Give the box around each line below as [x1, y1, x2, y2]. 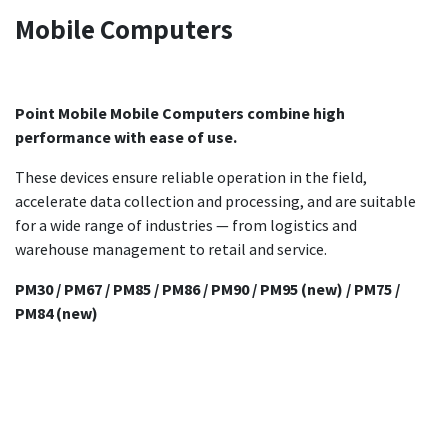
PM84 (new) [15, 302, 98, 323]
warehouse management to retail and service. [15, 238, 327, 259]
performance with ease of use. [15, 126, 237, 147]
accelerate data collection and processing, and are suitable [15, 190, 416, 211]
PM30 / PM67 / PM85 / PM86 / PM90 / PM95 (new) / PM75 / [15, 278, 400, 299]
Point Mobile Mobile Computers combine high [15, 102, 345, 123]
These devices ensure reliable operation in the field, [15, 166, 367, 187]
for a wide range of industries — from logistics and [15, 214, 357, 235]
